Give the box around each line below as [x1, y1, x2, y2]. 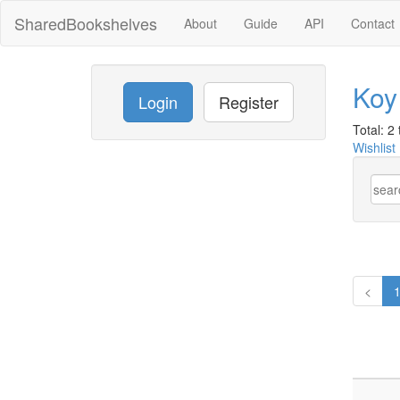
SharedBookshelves [14, 12, 157, 35]
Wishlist [352, 138, 396, 156]
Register [218, 90, 279, 113]
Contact [351, 14, 395, 32]
